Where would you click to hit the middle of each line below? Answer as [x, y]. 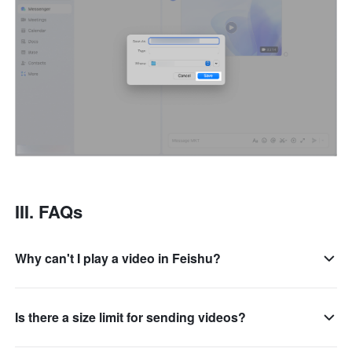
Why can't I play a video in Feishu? [118, 258]
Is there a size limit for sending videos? [131, 317]
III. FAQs [49, 211]
